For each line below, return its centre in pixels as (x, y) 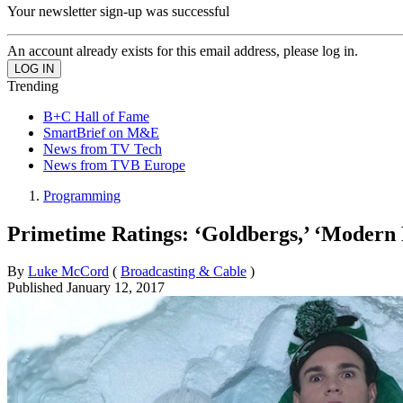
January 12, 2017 (116, 288)
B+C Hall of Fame (96, 116)
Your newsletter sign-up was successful (118, 11)
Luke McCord (68, 272)
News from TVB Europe (114, 165)
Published (37, 288)
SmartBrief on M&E (101, 132)
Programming (82, 195)
